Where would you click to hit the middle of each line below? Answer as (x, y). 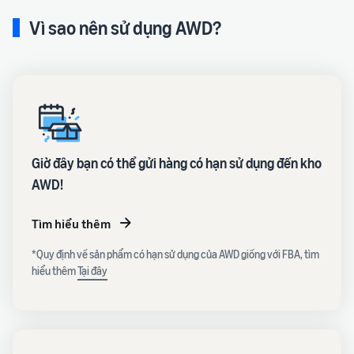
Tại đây (92, 271)
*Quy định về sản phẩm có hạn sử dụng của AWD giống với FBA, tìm (175, 254)
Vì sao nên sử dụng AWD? (125, 28)
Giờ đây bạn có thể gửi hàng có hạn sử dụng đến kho (177, 163)
